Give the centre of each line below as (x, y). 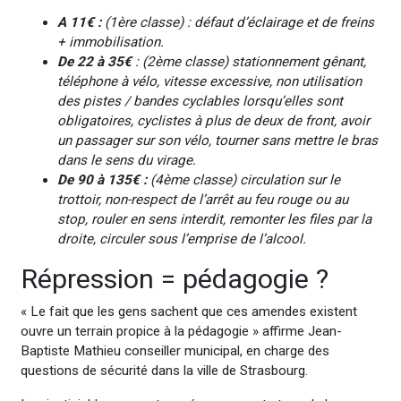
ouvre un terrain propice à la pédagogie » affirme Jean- (181, 332)
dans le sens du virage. (126, 160)
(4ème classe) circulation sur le (243, 179)
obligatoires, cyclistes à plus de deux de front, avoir (213, 120)
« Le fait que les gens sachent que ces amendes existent (188, 312)
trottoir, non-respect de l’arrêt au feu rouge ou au (202, 199)
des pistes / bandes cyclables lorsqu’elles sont (200, 101)
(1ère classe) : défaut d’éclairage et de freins (239, 22)
